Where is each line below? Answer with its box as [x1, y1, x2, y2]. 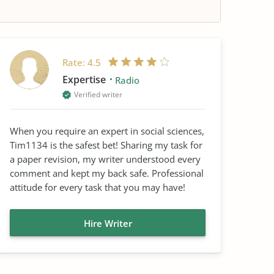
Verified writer [74, 89, 122, 100]
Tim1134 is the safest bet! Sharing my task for [10, 139, 202, 151]
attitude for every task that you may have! [10, 181, 185, 193]
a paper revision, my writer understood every [10, 153, 201, 165]
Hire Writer [83, 217, 132, 229]
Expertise [62, 73, 108, 86]
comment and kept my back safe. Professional [10, 167, 204, 179]
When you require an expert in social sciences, [10, 125, 204, 137]
